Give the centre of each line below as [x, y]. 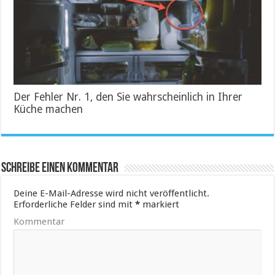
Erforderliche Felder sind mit [75, 205]
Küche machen [48, 110]
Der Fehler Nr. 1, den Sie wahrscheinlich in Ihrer [128, 97]
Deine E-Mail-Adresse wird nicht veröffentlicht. [112, 194]
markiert [160, 205]
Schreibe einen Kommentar [60, 169]
